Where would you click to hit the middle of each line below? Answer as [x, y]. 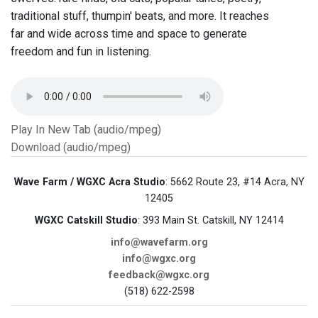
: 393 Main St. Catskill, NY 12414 [210, 221]
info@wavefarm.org [159, 243]
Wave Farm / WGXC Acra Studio [89, 182]
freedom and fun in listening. [81, 52]
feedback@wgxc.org [159, 275]
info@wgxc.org [159, 259]
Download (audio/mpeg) [71, 148]
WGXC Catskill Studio [86, 221]
